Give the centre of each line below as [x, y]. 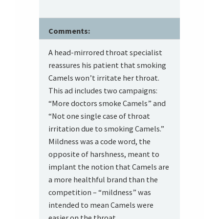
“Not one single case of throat [99, 116]
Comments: [69, 31]
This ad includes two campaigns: [103, 91]
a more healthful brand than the [103, 180]
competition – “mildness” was [100, 192]
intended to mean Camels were [101, 205]
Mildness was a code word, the [100, 142]
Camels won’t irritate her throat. [104, 78]
